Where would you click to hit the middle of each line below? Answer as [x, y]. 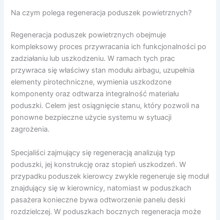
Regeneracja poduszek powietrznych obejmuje [89, 35]
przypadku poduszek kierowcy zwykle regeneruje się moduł [110, 176]
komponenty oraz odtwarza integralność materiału [95, 94]
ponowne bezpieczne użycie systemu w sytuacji [91, 118]
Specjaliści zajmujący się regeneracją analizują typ [93, 152]
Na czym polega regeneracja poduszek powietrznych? [101, 13]
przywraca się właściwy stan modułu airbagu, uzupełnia [103, 70]
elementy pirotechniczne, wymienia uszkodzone [91, 82]
